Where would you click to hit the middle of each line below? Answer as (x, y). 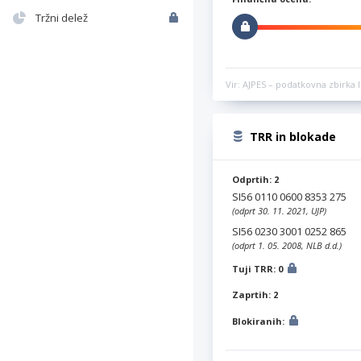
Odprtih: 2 (255, 180)
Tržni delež (62, 18)
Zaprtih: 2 (255, 295)
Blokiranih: (259, 322)
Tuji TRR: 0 (259, 269)
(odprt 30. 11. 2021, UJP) (279, 211)
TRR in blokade (293, 137)
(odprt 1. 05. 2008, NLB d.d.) (287, 246)
